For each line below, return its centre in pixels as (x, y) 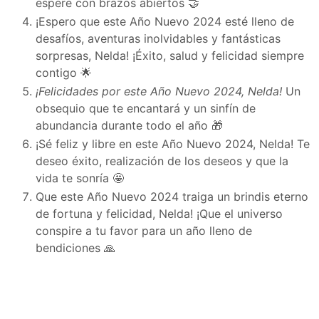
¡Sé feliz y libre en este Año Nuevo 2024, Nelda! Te (173, 144)
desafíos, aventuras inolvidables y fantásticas (158, 39)
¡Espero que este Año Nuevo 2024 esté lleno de (165, 22)
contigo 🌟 (64, 73)
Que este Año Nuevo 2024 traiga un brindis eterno (172, 197)
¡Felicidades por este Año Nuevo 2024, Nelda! (159, 91)
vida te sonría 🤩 (80, 178)
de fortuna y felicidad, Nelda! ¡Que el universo (159, 214)
